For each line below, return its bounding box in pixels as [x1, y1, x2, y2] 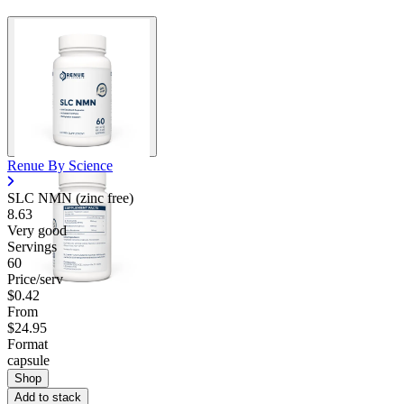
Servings [7, 238, 57, 254]
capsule [7, 352, 50, 368]
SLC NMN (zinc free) [7, 189, 133, 206]
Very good [7, 222, 67, 238]
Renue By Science [7, 157, 113, 173]
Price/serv [7, 271, 63, 287]
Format [7, 335, 48, 352]
